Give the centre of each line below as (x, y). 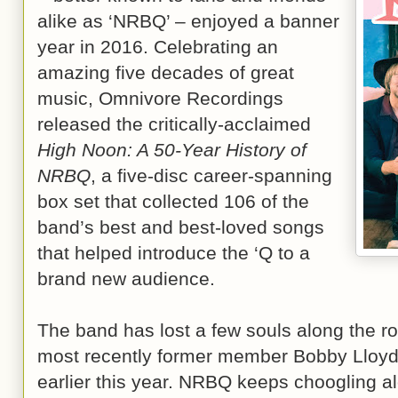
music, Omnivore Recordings (160, 98)
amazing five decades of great (166, 72)
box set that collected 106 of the (173, 201)
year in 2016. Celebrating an (158, 47)
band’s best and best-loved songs (181, 227)
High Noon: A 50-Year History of (172, 150)
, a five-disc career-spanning (211, 175)
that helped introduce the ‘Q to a (174, 253)
